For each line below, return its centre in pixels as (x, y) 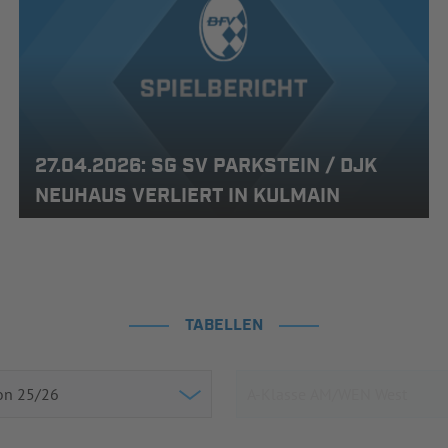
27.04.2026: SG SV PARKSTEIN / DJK (205, 165)
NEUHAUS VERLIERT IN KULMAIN (187, 195)
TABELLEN (224, 326)
